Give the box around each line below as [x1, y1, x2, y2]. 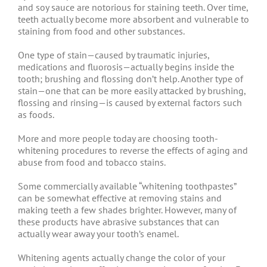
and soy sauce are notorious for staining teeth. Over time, [18, 1, 248, 14]
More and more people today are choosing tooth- [18, 132, 218, 145]
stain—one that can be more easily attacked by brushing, [18, 85, 246, 97]
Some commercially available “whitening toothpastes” [18, 180, 236, 193]
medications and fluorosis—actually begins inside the [18, 61, 234, 73]
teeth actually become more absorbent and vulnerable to [18, 13, 249, 26]
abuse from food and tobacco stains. [18, 156, 166, 169]
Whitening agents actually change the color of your [18, 252, 225, 264]
